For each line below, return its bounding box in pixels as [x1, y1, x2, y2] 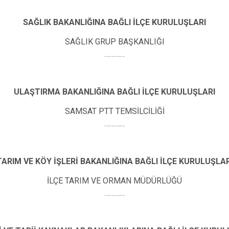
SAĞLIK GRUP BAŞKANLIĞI [64, 36, 165, 47]
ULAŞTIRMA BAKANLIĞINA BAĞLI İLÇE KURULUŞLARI [14, 87, 215, 97]
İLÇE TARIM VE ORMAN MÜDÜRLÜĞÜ [47, 175, 182, 186]
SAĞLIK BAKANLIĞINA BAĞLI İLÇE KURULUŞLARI [23, 17, 206, 28]
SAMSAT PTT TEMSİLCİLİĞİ [64, 106, 165, 116]
